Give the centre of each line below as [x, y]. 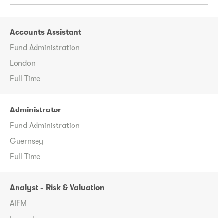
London [23, 64]
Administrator [36, 110]
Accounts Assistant [45, 32]
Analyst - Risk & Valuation [57, 188]
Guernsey [27, 141]
